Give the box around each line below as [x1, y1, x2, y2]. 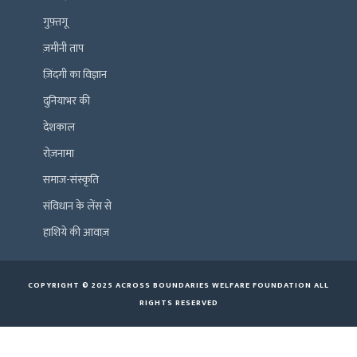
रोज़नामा [43, 144, 74, 163]
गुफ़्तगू [43, 13, 68, 32]
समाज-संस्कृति [43, 171, 99, 190]
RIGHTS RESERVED [139, 296, 218, 310]
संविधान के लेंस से [43, 197, 112, 216]
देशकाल [43, 118, 75, 137]
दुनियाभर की [43, 92, 90, 111]
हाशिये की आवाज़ [43, 223, 109, 242]
